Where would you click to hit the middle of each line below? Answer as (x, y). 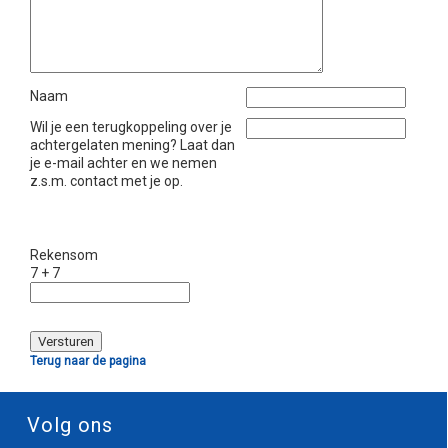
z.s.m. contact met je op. (106, 181)
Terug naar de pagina (88, 361)
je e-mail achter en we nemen (123, 163)
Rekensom (64, 255)
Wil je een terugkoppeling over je (131, 127)
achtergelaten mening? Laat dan (132, 145)
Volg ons (70, 425)
